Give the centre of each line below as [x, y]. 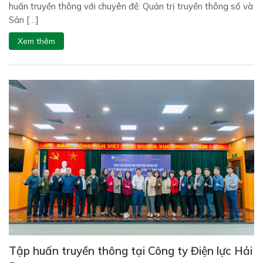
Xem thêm [36, 41]
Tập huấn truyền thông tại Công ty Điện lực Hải [131, 250]
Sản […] [24, 20]
